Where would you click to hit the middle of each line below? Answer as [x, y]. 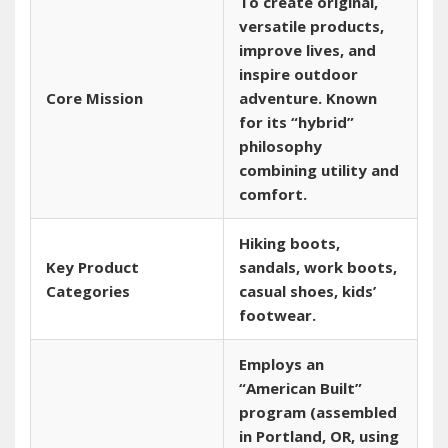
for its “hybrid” [296, 121]
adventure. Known [308, 97]
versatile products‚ [311, 25]
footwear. [277, 314]
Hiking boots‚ [289, 242]
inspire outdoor [298, 73]
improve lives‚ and [307, 49]
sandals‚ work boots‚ [318, 266]
